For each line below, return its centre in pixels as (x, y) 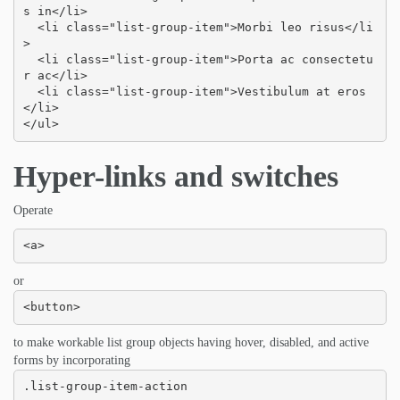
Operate (33, 210)
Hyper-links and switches (176, 176)
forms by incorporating (72, 360)
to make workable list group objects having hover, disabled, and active (191, 342)
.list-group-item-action (105, 387)
